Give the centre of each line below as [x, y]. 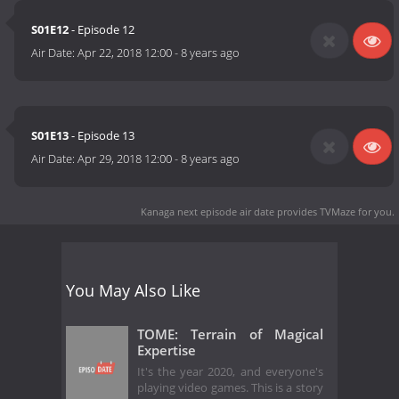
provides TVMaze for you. [334, 211]
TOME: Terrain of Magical [230, 334]
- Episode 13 [102, 136]
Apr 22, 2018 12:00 [125, 53]
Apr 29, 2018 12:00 [125, 159]
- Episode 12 [102, 30]
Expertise [167, 350]
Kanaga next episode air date [208, 211]
